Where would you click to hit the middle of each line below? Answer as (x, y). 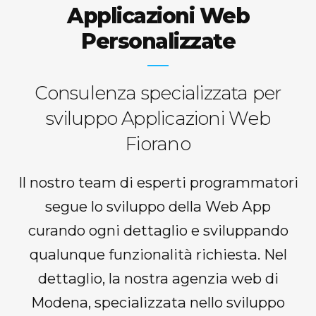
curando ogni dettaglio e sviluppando (158, 231)
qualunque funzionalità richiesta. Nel (158, 255)
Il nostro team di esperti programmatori (158, 183)
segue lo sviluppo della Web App (158, 207)
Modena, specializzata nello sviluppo (158, 303)
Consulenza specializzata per (158, 93)
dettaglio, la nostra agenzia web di (158, 279)
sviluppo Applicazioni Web (158, 119)
